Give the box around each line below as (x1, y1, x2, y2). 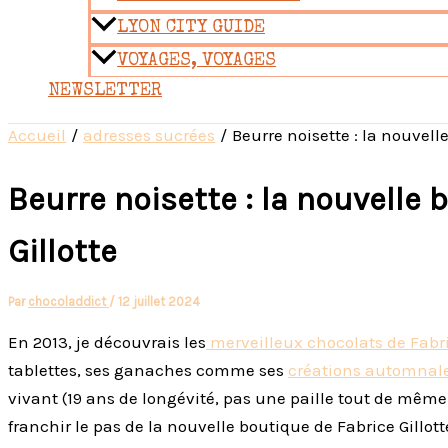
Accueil (8, 125, 66, 146)
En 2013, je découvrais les (8, 331, 206, 352)
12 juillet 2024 (118, 293, 200, 309)
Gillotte (8, 232, 117, 270)
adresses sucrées (83, 125, 216, 146)
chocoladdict (28, 293, 109, 309)
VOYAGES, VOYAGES (117, 52, 276, 71)
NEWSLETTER (48, 82, 162, 101)
